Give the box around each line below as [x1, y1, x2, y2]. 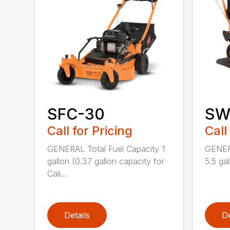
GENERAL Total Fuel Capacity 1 [47, 143, 165, 154]
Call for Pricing [47, 123, 133, 138]
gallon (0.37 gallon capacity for [47, 156, 165, 166]
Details [64, 209, 90, 220]
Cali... [47, 168, 67, 179]
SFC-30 [47, 104, 105, 123]
